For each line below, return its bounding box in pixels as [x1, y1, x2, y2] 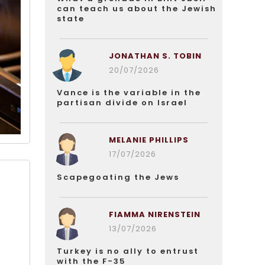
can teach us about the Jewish [57, 3, 216, 14]
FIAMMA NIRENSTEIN [108, 209, 201, 220]
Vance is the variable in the [57, 87, 201, 98]
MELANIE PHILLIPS [108, 134, 189, 146]
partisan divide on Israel [57, 97, 188, 108]
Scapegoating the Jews [57, 172, 179, 183]
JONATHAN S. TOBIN [108, 50, 202, 62]
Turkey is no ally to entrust [57, 245, 199, 257]
